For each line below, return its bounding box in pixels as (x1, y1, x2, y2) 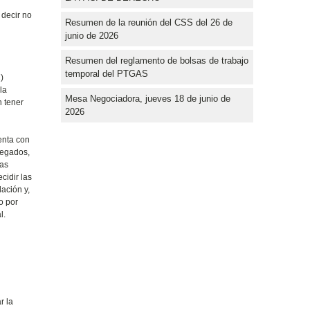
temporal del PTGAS (65, 68, 148, 79)
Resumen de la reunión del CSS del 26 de (65, 17, 232, 28)
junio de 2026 (65, 30, 118, 41)
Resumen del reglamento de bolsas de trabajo (65, 55, 248, 66)
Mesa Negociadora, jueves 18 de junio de (65, 93, 230, 104)
